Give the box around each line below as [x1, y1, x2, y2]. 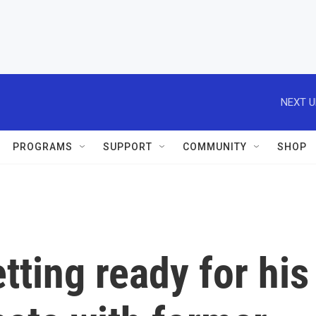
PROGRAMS [13, 141, 73, 152]
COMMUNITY [183, 141, 247, 152]
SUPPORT [103, 141, 152, 152]
